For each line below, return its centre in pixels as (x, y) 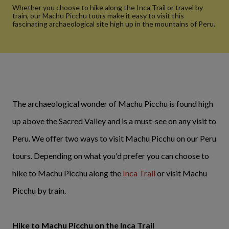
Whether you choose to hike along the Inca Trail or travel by (108, 7)
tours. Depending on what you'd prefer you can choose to (111, 156)
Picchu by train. (40, 190)
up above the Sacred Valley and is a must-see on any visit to (114, 121)
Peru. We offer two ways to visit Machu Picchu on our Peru (114, 138)
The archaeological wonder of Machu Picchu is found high (113, 104)
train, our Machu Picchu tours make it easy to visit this (98, 16)
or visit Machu (181, 173)
